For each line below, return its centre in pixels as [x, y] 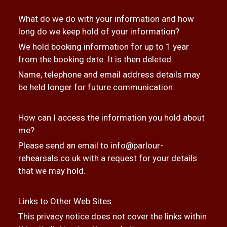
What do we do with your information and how [106, 19]
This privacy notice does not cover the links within [112, 216]
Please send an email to [64, 145]
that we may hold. [52, 171]
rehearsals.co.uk [49, 158]
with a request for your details [139, 158]
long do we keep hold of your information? [99, 31]
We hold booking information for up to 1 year [103, 47]
